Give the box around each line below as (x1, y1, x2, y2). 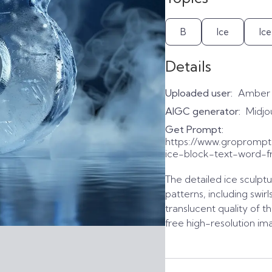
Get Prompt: (165, 123, 223, 135)
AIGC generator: (165, 105, 240, 117)
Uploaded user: (165, 87, 233, 99)
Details (165, 57, 211, 75)
